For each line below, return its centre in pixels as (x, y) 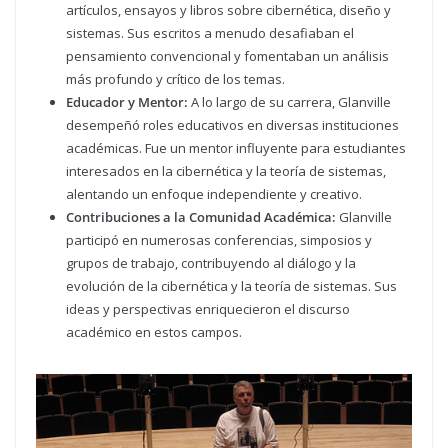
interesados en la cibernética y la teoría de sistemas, (226, 170)
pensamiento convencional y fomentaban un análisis (227, 55)
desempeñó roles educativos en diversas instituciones (232, 124)
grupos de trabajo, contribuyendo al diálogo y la (211, 262)
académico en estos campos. (154, 331)
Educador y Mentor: (127, 101)
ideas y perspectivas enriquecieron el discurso (208, 308)
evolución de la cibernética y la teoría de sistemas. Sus (231, 285)
